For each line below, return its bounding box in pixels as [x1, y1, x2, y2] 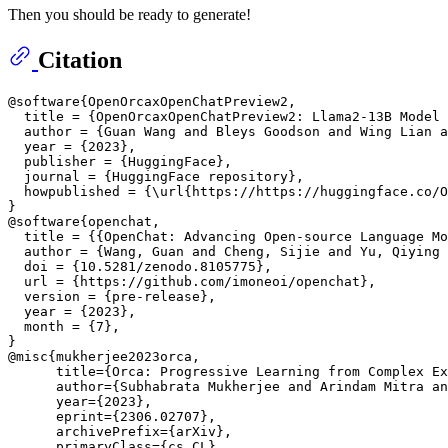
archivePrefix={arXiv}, [8, 423, 232, 439]
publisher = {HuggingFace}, [8, 153, 232, 169]
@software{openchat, [8, 213, 160, 229]
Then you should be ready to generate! [8, 5, 251, 23]
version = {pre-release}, [8, 288, 216, 304]
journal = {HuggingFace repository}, [8, 168, 304, 184]
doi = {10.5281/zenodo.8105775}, [8, 258, 272, 274]
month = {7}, [8, 318, 120, 334]
